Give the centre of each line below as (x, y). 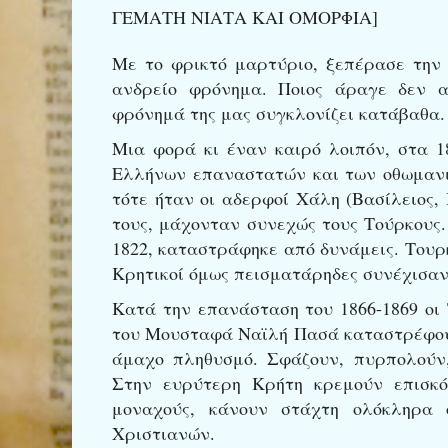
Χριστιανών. (163, 432)
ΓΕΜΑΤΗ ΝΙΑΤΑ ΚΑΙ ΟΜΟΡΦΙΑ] (245, 16)
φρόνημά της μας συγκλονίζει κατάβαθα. (278, 112)
